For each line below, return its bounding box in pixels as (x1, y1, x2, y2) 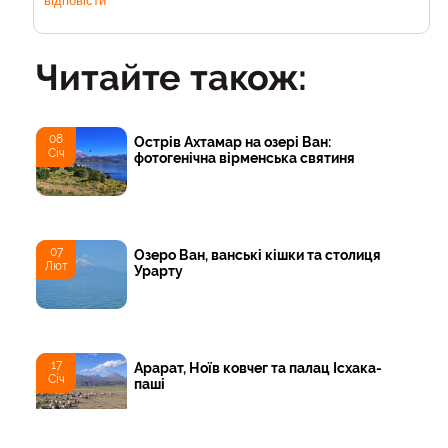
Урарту (134, 262, 184, 279)
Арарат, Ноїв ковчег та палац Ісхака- (134, 360, 383, 377)
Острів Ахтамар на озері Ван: (134, 133, 332, 150)
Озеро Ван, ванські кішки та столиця (134, 246, 382, 263)
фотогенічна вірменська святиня (134, 149, 356, 166)
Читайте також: (36, 56, 307, 99)
